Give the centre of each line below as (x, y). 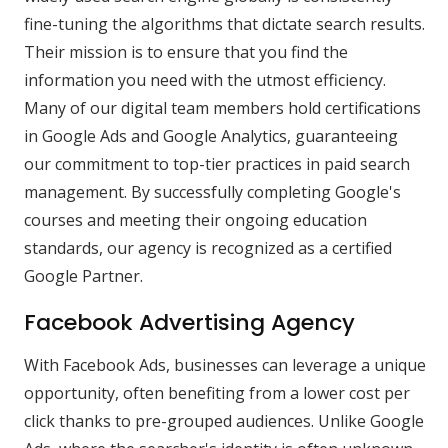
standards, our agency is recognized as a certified (208, 248)
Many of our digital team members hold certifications (222, 108)
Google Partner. (83, 276)
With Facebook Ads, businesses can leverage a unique (225, 365)
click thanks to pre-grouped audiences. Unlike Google (224, 421)
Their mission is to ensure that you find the (186, 52)
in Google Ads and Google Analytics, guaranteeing (211, 136)
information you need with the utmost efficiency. (205, 80)
